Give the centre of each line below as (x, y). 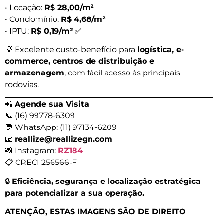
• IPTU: (18, 31)
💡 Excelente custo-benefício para (71, 49)
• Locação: (25, 7)
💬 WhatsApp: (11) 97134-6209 (61, 127)
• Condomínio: (33, 19)
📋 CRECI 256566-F (41, 163)
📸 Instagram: (31, 151)
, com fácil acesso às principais (122, 73)
